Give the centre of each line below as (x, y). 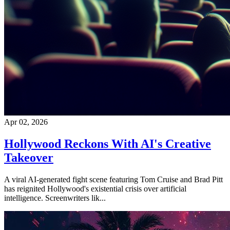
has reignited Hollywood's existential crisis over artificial (95, 188)
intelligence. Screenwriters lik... (55, 198)
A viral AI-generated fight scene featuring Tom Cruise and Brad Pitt (113, 179)
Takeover (29, 157)
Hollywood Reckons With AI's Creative (108, 143)
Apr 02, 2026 (26, 122)
